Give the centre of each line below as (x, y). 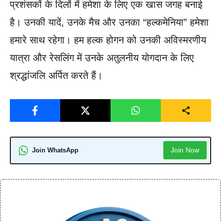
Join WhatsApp (55, 150)
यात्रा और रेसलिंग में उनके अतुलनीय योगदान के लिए (102, 57)
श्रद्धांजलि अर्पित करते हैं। (56, 75)
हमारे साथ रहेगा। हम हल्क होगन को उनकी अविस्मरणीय (108, 40)
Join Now (185, 150)
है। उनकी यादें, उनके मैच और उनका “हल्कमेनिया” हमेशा (109, 22)
